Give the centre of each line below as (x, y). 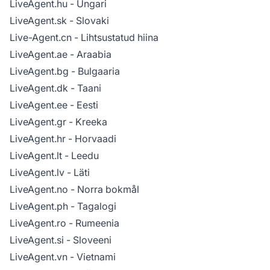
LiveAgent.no (39, 189)
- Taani (85, 88)
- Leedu (80, 155)
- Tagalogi (92, 206)
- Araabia (89, 54)
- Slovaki (88, 20)
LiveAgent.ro (38, 223)
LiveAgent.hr (38, 138)
